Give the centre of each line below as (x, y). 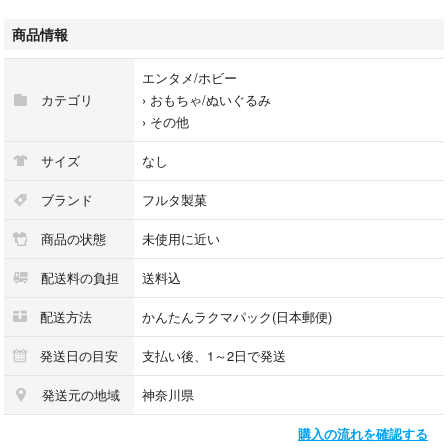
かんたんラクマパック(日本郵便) (237, 316)
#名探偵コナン (54, 45)
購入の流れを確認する (363, 433)
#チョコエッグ (54, 23)
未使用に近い (181, 238)
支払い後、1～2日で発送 (214, 355)
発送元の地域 (79, 394)
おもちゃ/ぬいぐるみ (210, 99)
